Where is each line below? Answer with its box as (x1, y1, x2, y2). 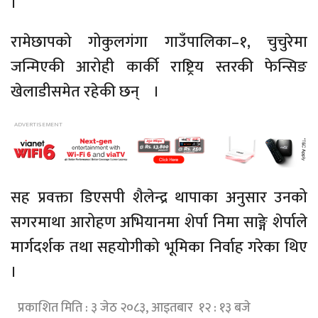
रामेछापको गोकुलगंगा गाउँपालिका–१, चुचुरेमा (11, 29, 307, 56)
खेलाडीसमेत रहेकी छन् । (11, 79, 160, 106)
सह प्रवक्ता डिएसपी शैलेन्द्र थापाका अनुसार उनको (11, 184, 307, 211)
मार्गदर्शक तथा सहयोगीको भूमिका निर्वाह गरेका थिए (11, 234, 307, 261)
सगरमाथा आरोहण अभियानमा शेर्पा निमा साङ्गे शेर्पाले (11, 209, 307, 236)
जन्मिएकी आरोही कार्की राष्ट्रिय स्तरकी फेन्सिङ (11, 54, 307, 81)
